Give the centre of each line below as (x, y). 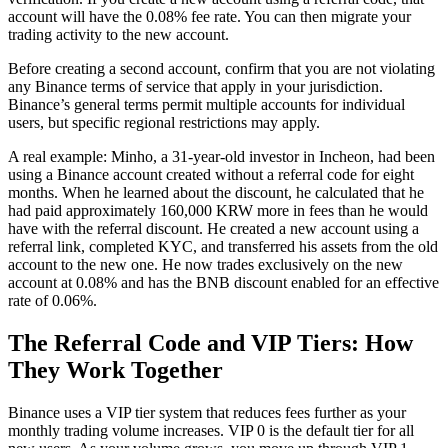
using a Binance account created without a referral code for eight (211, 175)
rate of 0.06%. (52, 301)
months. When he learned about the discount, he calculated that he (216, 193)
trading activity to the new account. (118, 35)
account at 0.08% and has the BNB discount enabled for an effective (223, 283)
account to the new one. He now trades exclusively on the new (205, 265)
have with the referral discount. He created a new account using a (213, 229)
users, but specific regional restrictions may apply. (164, 123)
